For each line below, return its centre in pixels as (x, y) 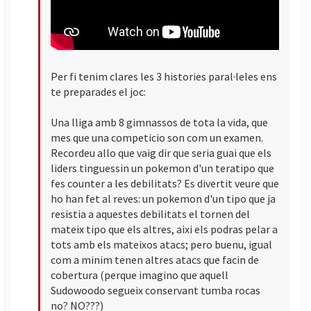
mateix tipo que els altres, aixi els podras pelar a (164, 229)
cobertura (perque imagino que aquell (140, 275)
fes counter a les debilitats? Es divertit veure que (165, 183)
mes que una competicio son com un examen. (157, 137)
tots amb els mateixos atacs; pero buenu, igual (161, 244)
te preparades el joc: (98, 91)
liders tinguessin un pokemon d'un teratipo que (162, 168)
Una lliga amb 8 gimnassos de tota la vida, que (159, 122)
